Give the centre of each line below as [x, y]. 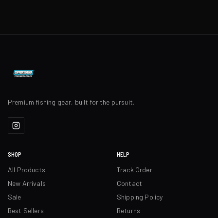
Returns [129, 210]
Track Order [135, 170]
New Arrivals [27, 183]
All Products [27, 170]
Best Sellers [26, 210]
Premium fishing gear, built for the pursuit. [71, 102]
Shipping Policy [140, 197]
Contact [130, 183]
